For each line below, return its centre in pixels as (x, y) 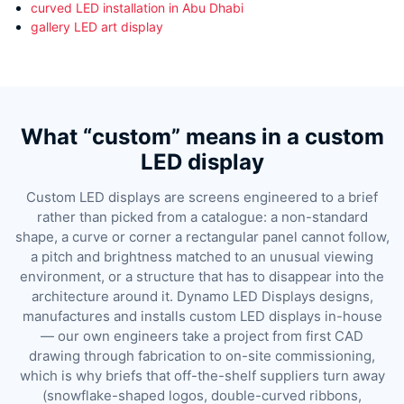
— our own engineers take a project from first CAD (202, 335)
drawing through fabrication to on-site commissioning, (202, 355)
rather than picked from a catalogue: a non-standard (202, 216)
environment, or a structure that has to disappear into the (202, 276)
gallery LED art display (97, 26)
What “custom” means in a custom (202, 136)
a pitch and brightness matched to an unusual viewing (202, 256)
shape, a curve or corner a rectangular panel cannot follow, (202, 236)
